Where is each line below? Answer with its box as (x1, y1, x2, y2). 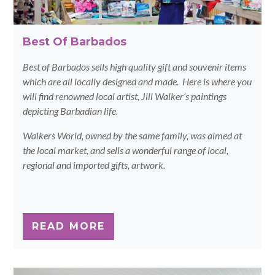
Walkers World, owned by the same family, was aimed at (23, 129, 242, 141)
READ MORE (32, 220, 106, 232)
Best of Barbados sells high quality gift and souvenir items (23, 60, 247, 72)
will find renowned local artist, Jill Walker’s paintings (23, 90, 227, 102)
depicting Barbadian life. (23, 104, 118, 117)
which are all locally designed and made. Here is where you (23, 75, 252, 87)
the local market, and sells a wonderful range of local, (23, 144, 229, 156)
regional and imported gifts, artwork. (23, 158, 166, 171)
